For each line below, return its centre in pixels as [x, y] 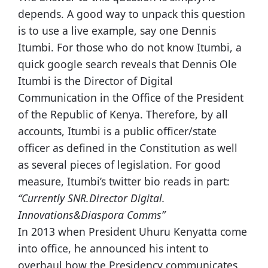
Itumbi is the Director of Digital [95, 81]
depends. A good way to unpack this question [132, 14]
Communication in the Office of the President [131, 98]
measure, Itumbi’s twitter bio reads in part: [124, 182]
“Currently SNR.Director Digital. [92, 198]
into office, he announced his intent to [113, 249]
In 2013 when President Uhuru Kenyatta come [133, 232]
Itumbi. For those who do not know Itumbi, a [130, 48]
